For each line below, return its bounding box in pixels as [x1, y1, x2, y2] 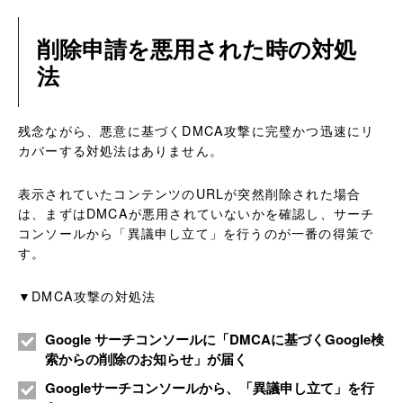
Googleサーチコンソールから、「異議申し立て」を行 [45, 378, 374, 399]
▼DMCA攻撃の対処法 [18, 287, 157, 306]
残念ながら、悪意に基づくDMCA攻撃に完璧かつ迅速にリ [18, 121, 375, 140]
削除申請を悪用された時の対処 [37, 32, 356, 66]
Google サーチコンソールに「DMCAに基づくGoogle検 [45, 329, 384, 350]
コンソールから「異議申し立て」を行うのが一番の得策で [18, 224, 374, 243]
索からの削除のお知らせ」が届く [45, 349, 247, 370]
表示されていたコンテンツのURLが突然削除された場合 [18, 184, 362, 203]
